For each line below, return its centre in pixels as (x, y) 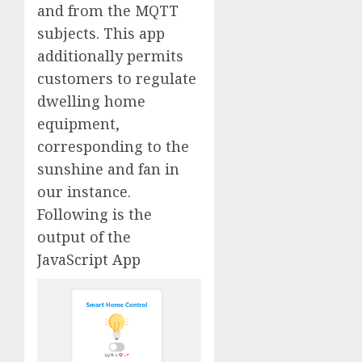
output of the (84, 237)
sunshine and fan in (108, 169)
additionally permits (110, 56)
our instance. (84, 192)
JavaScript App (89, 260)
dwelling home (91, 101)
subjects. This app (101, 34)
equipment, (78, 124)
